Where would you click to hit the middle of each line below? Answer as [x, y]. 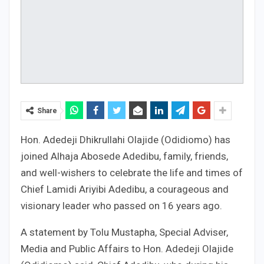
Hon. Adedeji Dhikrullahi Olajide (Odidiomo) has [126, 139]
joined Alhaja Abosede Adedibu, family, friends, [124, 156]
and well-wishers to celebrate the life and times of [132, 172]
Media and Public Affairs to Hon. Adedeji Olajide [127, 248]
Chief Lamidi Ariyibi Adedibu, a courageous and [125, 189]
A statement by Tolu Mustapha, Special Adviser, [124, 232]
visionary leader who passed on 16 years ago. [121, 205]
